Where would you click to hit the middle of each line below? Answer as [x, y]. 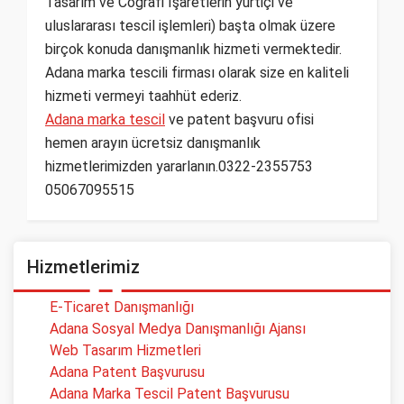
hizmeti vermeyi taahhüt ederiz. [143, 96]
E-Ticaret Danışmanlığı [122, 308]
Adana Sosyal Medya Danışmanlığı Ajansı [178, 329]
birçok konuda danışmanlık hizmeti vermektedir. [193, 50]
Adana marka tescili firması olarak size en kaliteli [197, 73]
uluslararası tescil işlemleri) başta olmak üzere [190, 26]
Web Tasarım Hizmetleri [125, 351]
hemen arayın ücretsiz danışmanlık [153, 143]
